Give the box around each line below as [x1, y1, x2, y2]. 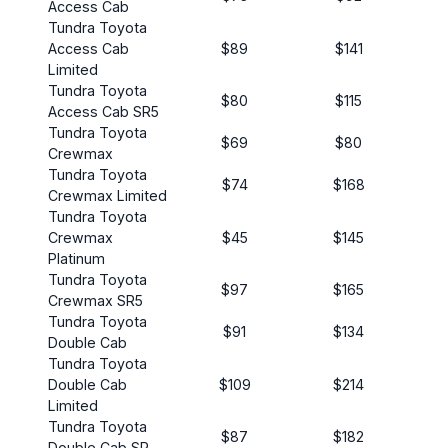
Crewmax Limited [48, 187, 167, 205]
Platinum [48, 250, 105, 268]
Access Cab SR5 [48, 103, 159, 121]
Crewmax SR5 [48, 292, 143, 310]
